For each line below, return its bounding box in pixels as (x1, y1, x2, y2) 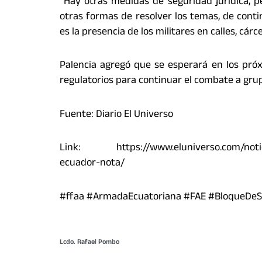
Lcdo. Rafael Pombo (60, 237, 119, 249)
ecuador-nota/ (60, 155, 125, 173)
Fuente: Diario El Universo (60, 106, 173, 124)
